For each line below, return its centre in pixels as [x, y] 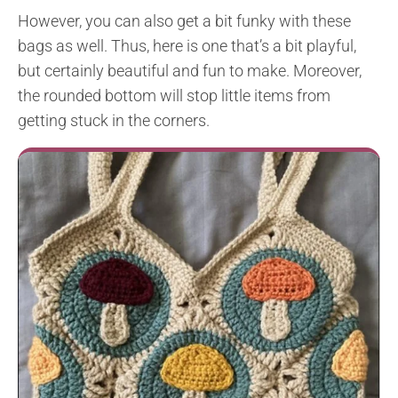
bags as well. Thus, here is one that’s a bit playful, [187, 46]
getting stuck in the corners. [114, 121]
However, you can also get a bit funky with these [184, 21]
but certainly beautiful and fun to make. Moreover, [190, 71]
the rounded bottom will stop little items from [174, 96]
